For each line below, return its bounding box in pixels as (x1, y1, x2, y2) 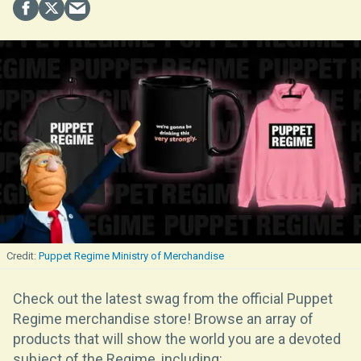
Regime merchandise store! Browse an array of (13, 309, 313, 327)
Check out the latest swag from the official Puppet (13, 289, 333, 307)
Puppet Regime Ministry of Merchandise (39, 249, 224, 262)
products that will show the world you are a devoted (13, 330, 341, 347)
